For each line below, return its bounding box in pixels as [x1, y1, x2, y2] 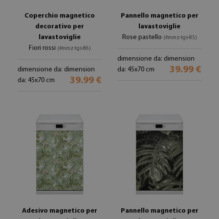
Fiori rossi [28, 44, 57, 52]
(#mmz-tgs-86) [57, 46, 91, 51]
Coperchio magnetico [24, 12, 95, 20]
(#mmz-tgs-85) [163, 35, 197, 41]
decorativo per [35, 23, 84, 30]
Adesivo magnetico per [22, 207, 97, 215]
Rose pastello [122, 34, 163, 41]
